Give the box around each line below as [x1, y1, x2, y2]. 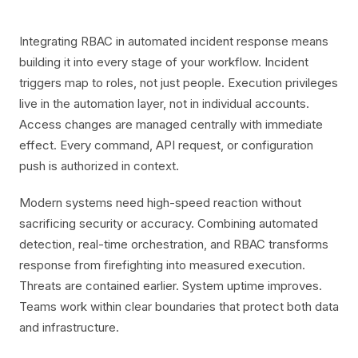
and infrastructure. [19, 320, 119, 335]
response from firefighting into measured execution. [19, 257, 305, 272]
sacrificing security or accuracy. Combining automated [19, 216, 318, 231]
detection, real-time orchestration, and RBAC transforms [19, 237, 328, 252]
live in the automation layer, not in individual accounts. [19, 96, 309, 111]
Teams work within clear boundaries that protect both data [19, 299, 339, 314]
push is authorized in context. [19, 158, 179, 173]
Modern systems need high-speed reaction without [19, 195, 301, 210]
